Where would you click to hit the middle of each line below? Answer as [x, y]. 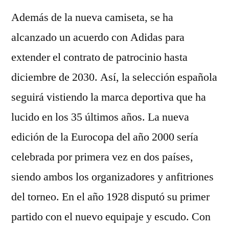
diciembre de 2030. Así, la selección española [114, 77]
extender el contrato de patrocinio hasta [99, 57]
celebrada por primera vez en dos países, [102, 157]
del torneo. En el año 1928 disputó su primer [110, 197]
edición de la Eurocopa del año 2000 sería [105, 137]
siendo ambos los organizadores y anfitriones [112, 177]
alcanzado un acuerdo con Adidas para [98, 37]
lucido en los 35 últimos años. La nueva [100, 117]
